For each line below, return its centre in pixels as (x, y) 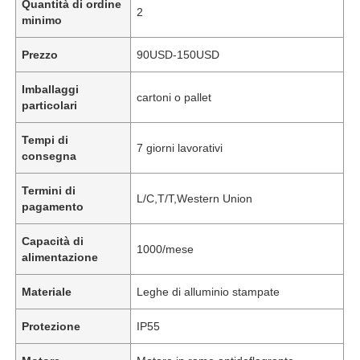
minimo (42, 20)
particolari (50, 105)
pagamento (53, 206)
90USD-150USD (178, 54)
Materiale (47, 291)
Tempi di (45, 139)
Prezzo (40, 54)
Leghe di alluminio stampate (209, 291)
